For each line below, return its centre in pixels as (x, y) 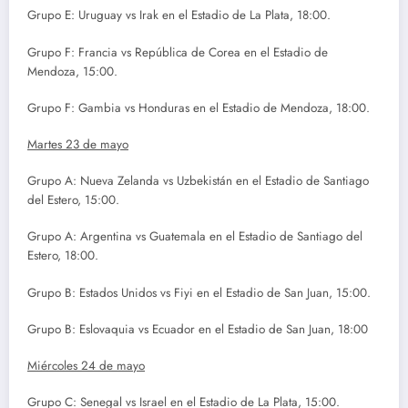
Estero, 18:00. (63, 256)
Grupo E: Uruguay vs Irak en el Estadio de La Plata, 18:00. (179, 15)
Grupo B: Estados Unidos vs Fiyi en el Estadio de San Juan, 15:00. (199, 292)
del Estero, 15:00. (73, 200)
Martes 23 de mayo (78, 144)
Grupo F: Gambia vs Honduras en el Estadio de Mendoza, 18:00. (199, 107)
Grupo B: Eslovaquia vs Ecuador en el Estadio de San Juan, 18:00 (198, 329)
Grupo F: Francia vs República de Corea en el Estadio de (178, 52)
